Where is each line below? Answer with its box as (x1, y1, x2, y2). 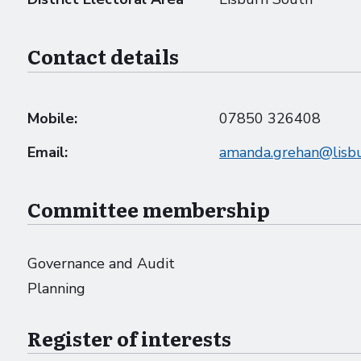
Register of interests (27, 323, 231, 352)
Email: (27, 142, 68, 162)
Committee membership (27, 194, 270, 223)
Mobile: (27, 108, 77, 128)
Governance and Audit (27, 254, 175, 273)
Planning (27, 278, 85, 298)
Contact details (27, 42, 179, 70)
